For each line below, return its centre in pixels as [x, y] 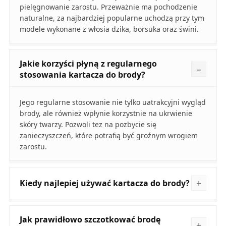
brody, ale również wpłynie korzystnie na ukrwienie [106, 114]
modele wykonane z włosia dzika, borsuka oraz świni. [109, 29]
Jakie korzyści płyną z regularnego [88, 64]
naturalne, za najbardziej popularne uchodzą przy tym [112, 18]
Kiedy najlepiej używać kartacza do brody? [104, 183]
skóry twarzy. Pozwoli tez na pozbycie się [88, 125]
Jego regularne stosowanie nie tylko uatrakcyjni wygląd [112, 102]
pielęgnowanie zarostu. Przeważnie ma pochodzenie [108, 7]
